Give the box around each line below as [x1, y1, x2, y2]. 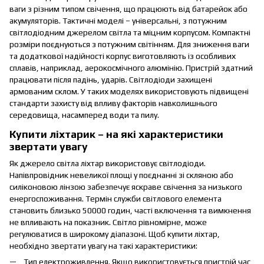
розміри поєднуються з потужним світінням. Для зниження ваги [9, 39, 249, 49]
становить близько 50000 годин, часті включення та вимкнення [9, 205, 251, 215]
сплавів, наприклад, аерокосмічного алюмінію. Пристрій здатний [9, 63, 253, 73]
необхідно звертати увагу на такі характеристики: [9, 240, 197, 250]
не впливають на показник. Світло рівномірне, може [9, 217, 207, 227]
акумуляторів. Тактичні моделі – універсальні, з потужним [9, 16, 227, 26]
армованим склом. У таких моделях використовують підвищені [9, 87, 249, 97]
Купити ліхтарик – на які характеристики [9, 127, 223, 140]
